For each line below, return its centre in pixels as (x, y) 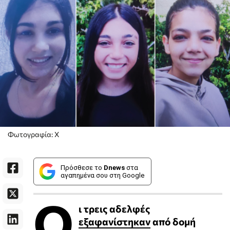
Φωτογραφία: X (34, 135)
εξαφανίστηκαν (114, 222)
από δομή (173, 222)
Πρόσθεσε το (82, 168)
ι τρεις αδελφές (114, 209)
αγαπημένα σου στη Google (102, 176)
